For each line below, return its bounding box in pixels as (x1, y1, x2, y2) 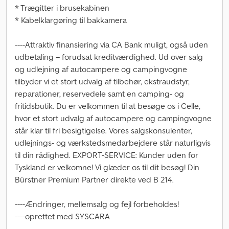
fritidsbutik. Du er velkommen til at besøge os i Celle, (15, 101, 200, 111)
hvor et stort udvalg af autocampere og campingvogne (15, 113, 212, 123)
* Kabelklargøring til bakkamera (15, 15, 127, 25)
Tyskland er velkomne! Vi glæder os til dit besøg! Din (15, 162, 199, 172)
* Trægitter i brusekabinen (15, 3, 109, 13)
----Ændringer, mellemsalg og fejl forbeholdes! (15, 199, 179, 209)
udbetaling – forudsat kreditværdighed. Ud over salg (15, 52, 203, 62)
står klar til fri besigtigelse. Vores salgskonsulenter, (15, 125, 192, 135)
